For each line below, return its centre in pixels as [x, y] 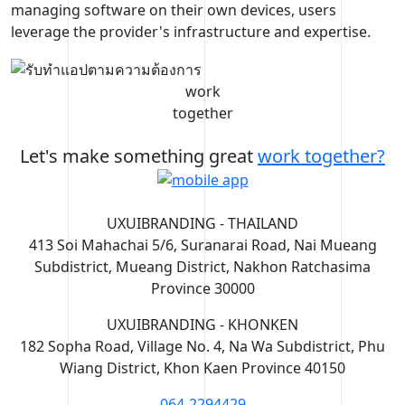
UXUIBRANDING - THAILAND [202, 223]
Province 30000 [202, 288]
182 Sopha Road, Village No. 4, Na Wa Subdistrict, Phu [202, 346]
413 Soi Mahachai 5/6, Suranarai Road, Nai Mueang [202, 245]
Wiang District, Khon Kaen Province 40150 [202, 367]
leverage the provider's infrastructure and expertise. [191, 32]
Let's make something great [139, 155]
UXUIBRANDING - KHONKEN [202, 324]
